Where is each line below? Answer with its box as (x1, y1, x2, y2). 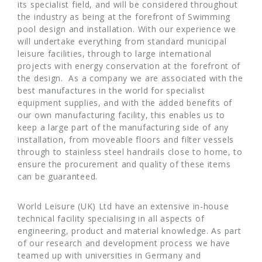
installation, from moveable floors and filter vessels (18, 134, 235, 146)
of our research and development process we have (18, 237, 230, 249)
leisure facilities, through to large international (18, 48, 212, 60)
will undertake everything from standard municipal (18, 36, 227, 47)
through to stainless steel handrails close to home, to (18, 146, 243, 158)
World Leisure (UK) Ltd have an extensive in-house (18, 201, 229, 212)
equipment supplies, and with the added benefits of (18, 97, 233, 109)
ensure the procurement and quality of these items (18, 158, 231, 170)
